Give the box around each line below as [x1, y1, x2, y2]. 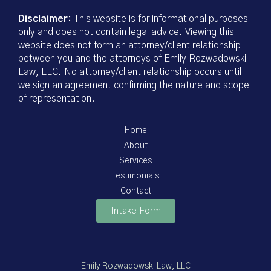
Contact [120, 187, 151, 196]
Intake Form [110, 206, 161, 216]
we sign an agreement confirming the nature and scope [18, 80, 249, 91]
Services [119, 157, 152, 166]
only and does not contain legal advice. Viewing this [18, 27, 234, 38]
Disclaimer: [18, 14, 71, 24]
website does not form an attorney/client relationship [18, 41, 241, 51]
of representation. [18, 94, 95, 104]
